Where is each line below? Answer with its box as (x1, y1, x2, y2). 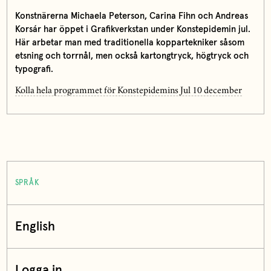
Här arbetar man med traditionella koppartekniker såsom (15, 38, 244, 47)
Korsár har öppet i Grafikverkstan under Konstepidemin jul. (15, 24, 250, 34)
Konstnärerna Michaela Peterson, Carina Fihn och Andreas (15, 11, 248, 21)
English (15, 220, 55, 233)
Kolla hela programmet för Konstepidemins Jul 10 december (15, 87, 242, 96)
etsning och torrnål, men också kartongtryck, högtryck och (15, 51, 249, 60)
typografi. (15, 64, 53, 74)
